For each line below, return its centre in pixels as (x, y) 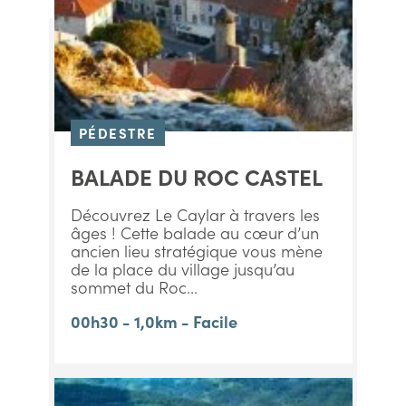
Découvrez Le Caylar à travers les (195, 214)
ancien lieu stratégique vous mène (196, 251)
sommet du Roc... (134, 287)
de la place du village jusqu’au (182, 269)
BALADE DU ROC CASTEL (196, 176)
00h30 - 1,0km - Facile (154, 321)
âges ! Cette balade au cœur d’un (194, 232)
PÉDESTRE (117, 133)
